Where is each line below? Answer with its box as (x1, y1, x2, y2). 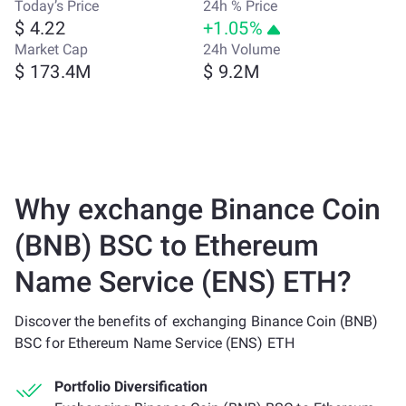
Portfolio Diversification (54, 378, 208, 395)
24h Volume (203, 41, 280, 58)
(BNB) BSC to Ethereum (14, 228, 319, 263)
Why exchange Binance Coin (14, 192, 381, 227)
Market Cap (14, 41, 88, 58)
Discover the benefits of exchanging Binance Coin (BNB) (14, 313, 379, 330)
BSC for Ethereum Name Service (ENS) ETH (14, 334, 295, 352)
